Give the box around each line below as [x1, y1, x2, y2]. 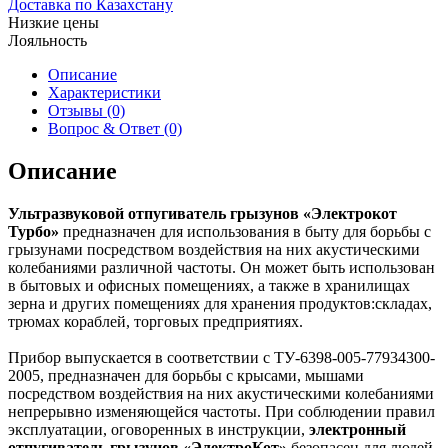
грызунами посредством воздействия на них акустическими [8, 240, 420, 258]
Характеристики [48, 83, 161, 101]
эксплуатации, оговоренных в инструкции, [8, 420, 309, 438]
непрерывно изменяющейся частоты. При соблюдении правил [8, 402, 435, 420]
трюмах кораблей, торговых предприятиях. [8, 312, 303, 330]
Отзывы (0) [48, 101, 125, 119]
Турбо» [8, 222, 59, 240]
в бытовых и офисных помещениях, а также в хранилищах [8, 276, 410, 294]
